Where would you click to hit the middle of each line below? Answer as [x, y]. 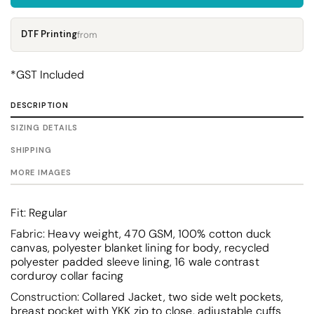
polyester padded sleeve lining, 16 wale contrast [135, 261]
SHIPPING [31, 150]
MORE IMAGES [41, 172]
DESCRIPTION [40, 105]
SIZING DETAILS [45, 127]
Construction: [45, 296]
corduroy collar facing [67, 275]
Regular [47, 212]
